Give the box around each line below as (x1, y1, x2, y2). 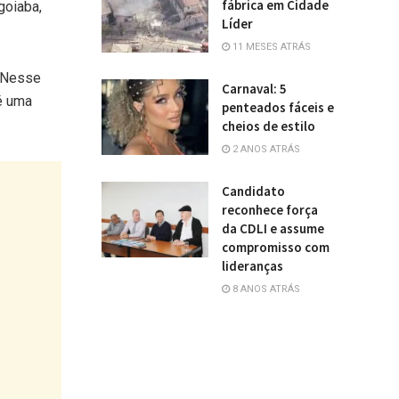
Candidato (221, 182, 285, 199)
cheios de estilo (221, 117, 315, 134)
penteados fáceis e (221, 98, 334, 116)
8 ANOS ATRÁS (229, 282, 300, 295)
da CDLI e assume (221, 219, 324, 237)
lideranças (221, 256, 283, 274)
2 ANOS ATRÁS (229, 142, 300, 155)
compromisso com (221, 238, 330, 256)
